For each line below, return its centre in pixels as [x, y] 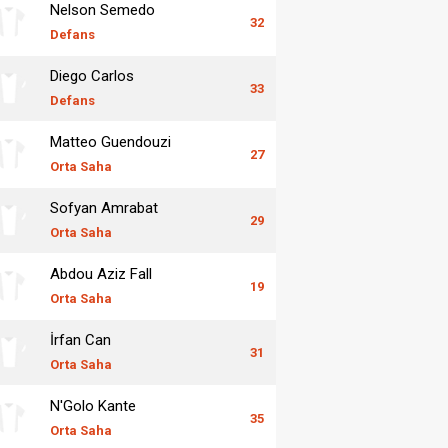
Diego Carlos [92, 75]
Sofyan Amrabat [104, 207]
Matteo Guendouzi [110, 141]
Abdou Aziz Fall [101, 273]
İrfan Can [80, 339]
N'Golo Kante [93, 405]
